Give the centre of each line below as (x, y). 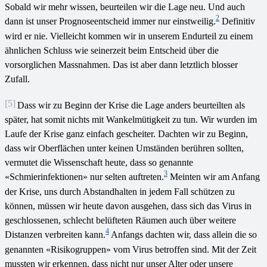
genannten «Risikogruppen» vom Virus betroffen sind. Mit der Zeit (131, 249)
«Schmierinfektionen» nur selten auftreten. (84, 176)
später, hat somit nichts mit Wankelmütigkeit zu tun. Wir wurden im (131, 119)
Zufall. (17, 79)
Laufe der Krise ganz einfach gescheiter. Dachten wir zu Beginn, (126, 133)
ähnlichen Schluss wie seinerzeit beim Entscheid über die (112, 50)
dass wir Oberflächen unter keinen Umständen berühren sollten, (124, 148)
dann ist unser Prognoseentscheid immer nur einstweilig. (110, 21)
